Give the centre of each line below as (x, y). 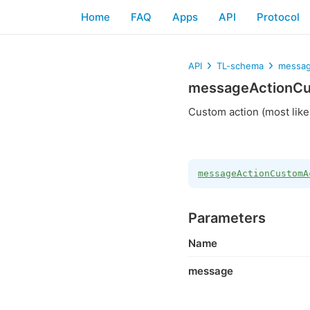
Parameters (227, 218)
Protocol (278, 17)
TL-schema (240, 66)
